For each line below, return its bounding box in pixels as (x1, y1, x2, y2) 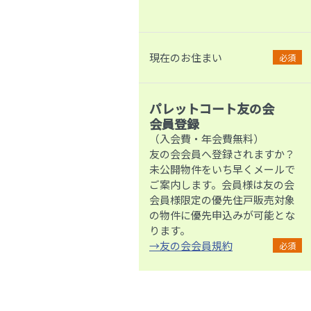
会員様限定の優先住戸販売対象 (149, 192, 295, 208)
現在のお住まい (149, 50, 222, 65)
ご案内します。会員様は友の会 (149, 177, 294, 192)
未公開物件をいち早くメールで (149, 162, 295, 177)
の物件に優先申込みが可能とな (149, 208, 295, 223)
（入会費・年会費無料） (149, 131, 264, 146)
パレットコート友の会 (149, 99, 274, 118)
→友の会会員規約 (149, 238, 233, 253)
